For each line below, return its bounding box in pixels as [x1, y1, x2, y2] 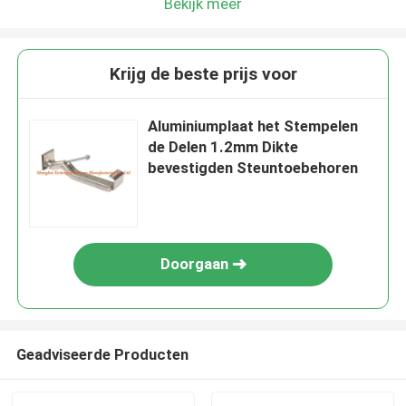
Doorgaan [159, 255, 228, 274]
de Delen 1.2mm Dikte [148, 138, 299, 157]
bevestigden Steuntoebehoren [148, 159, 359, 178]
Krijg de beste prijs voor [109, 63, 297, 85]
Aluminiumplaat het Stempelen [148, 117, 359, 136]
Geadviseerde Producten [15, 344, 188, 363]
